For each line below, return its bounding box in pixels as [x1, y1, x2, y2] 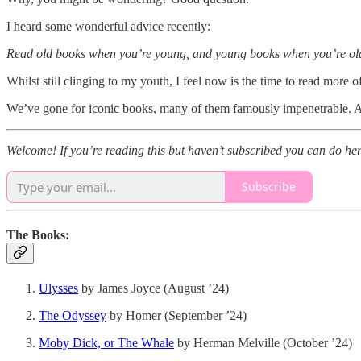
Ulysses [39, 281, 78, 296]
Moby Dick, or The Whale [39, 336, 174, 351]
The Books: [6, 227, 69, 242]
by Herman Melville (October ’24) [174, 336, 352, 351]
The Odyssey [39, 309, 106, 323]
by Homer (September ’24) [106, 309, 247, 323]
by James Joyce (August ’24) [78, 281, 229, 296]
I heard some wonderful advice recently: [6, 19, 217, 33]
